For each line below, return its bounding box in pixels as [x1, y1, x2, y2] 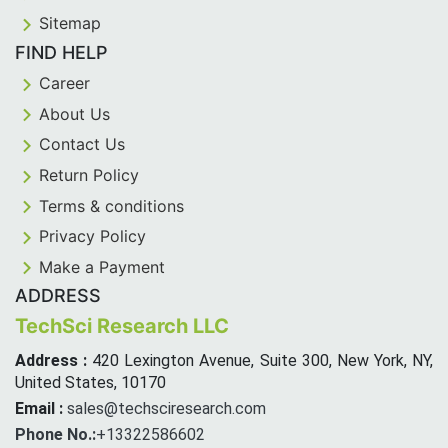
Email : [15, 399, 63, 419]
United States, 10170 [15, 373, 166, 393]
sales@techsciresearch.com [67, 399, 266, 419]
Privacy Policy [39, 226, 146, 247]
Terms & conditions [39, 195, 184, 216]
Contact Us [39, 134, 125, 155]
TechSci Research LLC [15, 314, 229, 339]
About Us [39, 103, 110, 124]
